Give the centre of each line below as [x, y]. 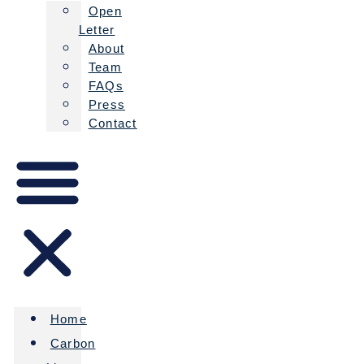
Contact [113, 123]
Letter [97, 30]
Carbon [73, 344]
